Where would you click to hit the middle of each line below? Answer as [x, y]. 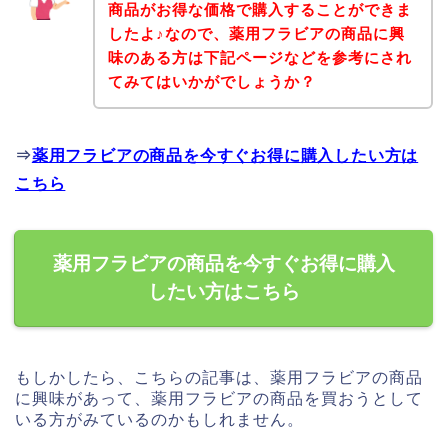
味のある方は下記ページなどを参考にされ [259, 58]
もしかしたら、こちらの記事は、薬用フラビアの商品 [219, 378]
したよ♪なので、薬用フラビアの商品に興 [256, 34]
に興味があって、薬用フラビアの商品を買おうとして [219, 399]
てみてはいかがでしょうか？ [211, 82]
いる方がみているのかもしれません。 [159, 420]
